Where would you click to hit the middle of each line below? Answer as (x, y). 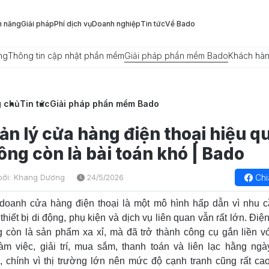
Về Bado (180, 23)
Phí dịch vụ (73, 23)
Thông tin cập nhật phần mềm (66, 56)
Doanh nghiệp (116, 23)
